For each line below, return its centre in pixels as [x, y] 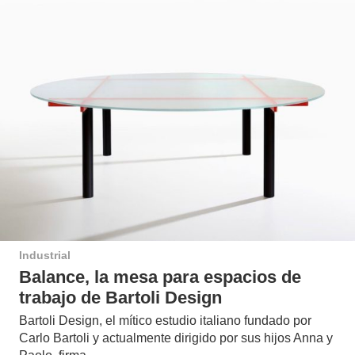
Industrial [45, 256]
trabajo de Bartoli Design [120, 298]
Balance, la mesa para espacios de [160, 277]
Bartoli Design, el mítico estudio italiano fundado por [165, 320]
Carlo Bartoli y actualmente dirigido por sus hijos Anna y [176, 338]
